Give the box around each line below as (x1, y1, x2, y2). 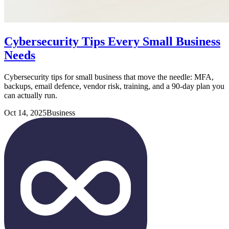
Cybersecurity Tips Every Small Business (4, 35, 220, 49)
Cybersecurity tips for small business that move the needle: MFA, (4, 73, 214, 82)
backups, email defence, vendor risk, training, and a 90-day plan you (4, 82, 224, 91)
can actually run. (4, 91, 57, 100)
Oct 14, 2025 (4, 108, 47, 118)
